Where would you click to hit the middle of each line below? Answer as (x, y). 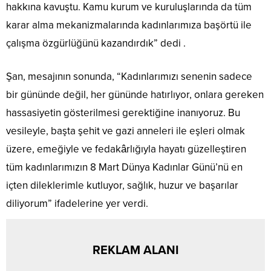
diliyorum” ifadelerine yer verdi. (77, 204)
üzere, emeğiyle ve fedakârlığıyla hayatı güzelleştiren (126, 149)
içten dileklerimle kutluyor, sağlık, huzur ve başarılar (122, 186)
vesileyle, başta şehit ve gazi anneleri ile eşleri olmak (126, 131)
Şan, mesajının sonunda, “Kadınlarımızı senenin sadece (129, 77)
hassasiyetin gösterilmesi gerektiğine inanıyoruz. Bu (123, 113)
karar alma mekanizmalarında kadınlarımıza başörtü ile (129, 25)
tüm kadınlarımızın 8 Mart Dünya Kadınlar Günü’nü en (124, 168)
